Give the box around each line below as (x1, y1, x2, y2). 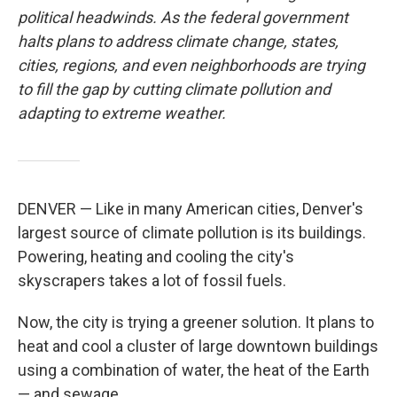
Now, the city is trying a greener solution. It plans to (18, 313, 374, 331)
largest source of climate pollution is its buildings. (18, 223, 366, 242)
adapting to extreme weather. (18, 104, 230, 122)
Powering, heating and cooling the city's (18, 247, 294, 266)
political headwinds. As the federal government (18, 8, 348, 27)
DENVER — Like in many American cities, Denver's (18, 199, 363, 218)
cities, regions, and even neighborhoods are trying (18, 56, 365, 74)
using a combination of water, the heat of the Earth (18, 361, 370, 379)
